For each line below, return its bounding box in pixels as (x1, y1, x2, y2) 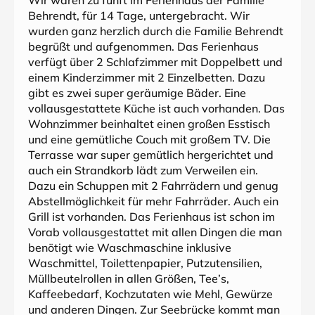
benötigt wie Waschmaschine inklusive (28, 240, 231, 255)
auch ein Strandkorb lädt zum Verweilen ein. (28, 163, 258, 177)
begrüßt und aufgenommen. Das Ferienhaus (28, 39, 259, 53)
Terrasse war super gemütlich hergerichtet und (28, 148, 274, 162)
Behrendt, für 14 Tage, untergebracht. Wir (28, 8, 250, 22)
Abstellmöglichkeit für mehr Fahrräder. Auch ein (28, 194, 278, 208)
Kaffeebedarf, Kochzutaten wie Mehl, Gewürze (28, 287, 273, 301)
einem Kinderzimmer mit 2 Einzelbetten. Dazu (28, 70, 265, 84)
